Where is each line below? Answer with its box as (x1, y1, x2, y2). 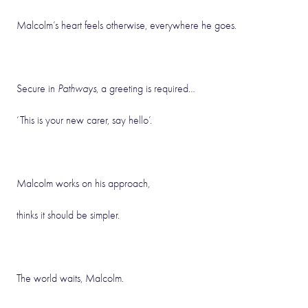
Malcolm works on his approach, (16, 177, 150, 190)
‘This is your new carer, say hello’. (16, 114, 152, 126)
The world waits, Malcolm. (16, 272, 124, 285)
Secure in (16, 82, 58, 95)
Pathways (58, 82, 96, 95)
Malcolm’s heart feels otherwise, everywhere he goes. (16, 19, 236, 32)
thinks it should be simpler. (16, 209, 120, 221)
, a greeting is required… (96, 82, 195, 95)
